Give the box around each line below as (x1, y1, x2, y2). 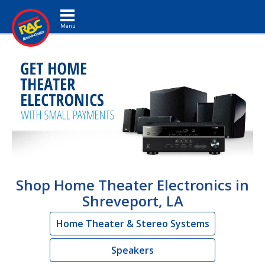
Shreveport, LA (82, 190, 183, 211)
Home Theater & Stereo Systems (56, 216, 209, 230)
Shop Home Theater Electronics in (16, 174, 249, 195)
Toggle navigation (67, 3, 106, 14)
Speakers (111, 243, 154, 257)
